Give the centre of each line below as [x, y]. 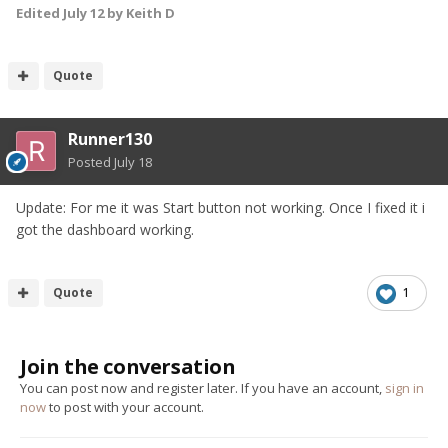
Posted [91, 161]
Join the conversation [128, 366]
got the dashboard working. [107, 229]
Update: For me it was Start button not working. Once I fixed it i [220, 207]
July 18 [133, 161]
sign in [404, 387]
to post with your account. [125, 406]
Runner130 [110, 138]
